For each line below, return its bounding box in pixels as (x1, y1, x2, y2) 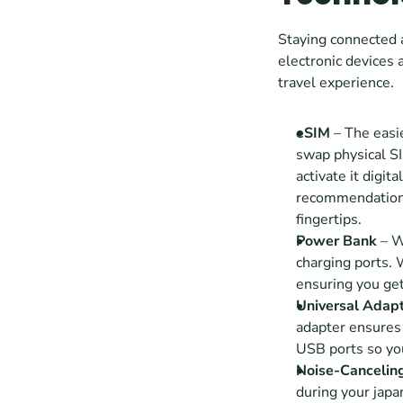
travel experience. (278, 73, 394, 93)
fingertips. (296, 210, 362, 229)
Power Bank (296, 231, 377, 251)
